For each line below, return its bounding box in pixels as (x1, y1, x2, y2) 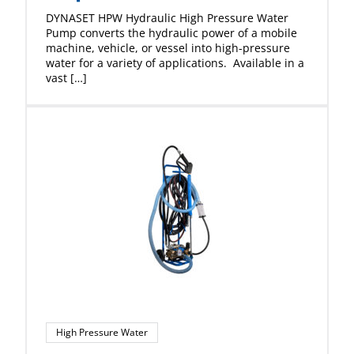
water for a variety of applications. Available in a (46, 55, 304, 70)
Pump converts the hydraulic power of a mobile (46, 25, 297, 40)
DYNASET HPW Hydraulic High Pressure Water (46, 10, 288, 25)
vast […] (46, 70, 87, 85)
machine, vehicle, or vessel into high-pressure (46, 40, 290, 55)
